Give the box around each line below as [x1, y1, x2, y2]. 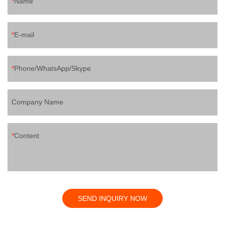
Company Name [12, 97, 63, 106]
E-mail [14, 30, 34, 39]
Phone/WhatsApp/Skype [14, 64, 91, 72]
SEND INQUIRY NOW [78, 194, 147, 202]
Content [14, 131, 39, 140]
